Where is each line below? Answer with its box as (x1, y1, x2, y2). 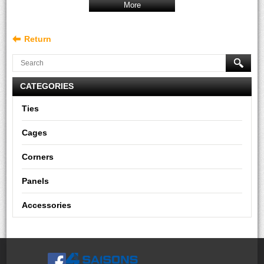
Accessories (22, 200, 72, 210)
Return (24, 34, 52, 44)
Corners (22, 152, 54, 161)
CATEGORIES (20, 81, 74, 91)
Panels (22, 176, 49, 186)
